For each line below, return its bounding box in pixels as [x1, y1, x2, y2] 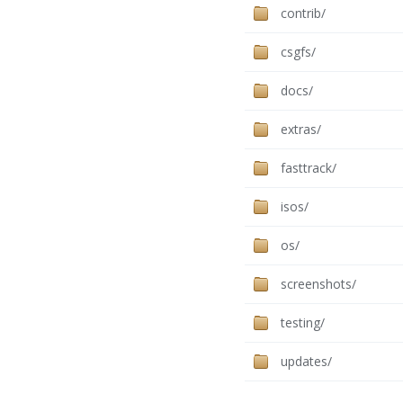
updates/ [281, 353, 332, 371]
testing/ [281, 314, 325, 332]
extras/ [281, 121, 321, 139]
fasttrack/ [281, 159, 336, 177]
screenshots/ [281, 275, 356, 293]
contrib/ [281, 4, 326, 22]
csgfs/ [281, 43, 316, 61]
